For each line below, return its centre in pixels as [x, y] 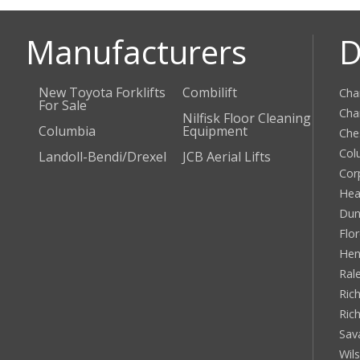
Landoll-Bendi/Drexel [102, 156]
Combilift [209, 92]
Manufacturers [136, 51]
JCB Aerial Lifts [226, 156]
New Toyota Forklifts [102, 92]
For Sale [63, 105]
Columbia [67, 131]
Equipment [215, 131]
